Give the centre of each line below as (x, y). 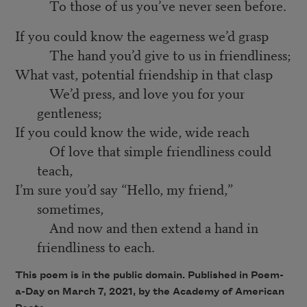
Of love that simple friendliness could (143, 151)
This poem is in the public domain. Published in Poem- (149, 276)
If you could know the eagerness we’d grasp (142, 36)
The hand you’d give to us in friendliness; (152, 55)
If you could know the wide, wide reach (132, 132)
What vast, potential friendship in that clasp (144, 74)
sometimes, (72, 208)
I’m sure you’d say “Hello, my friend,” (124, 189)
